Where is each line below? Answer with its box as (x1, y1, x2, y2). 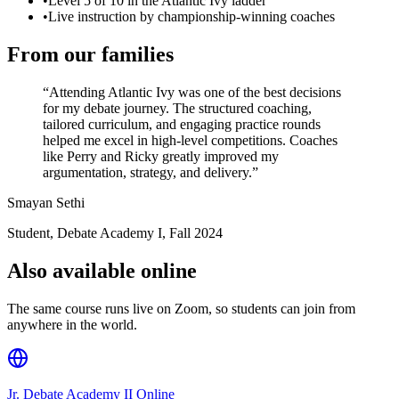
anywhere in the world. (7, 317, 137, 333)
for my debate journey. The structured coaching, (43, 101, 312, 117)
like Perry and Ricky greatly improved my (43, 149, 279, 165)
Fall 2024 (169, 225, 223, 241)
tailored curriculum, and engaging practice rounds (43, 117, 321, 133)
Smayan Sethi (7, 195, 85, 211)
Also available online (7, 259, 197, 283)
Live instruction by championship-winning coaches (48, 9, 335, 25)
